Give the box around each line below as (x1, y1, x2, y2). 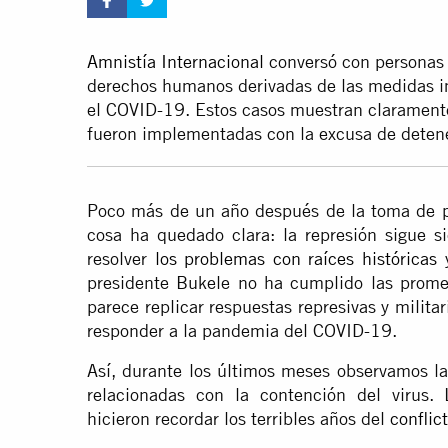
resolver (87, 248, 155, 270)
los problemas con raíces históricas (154, 248, 437, 270)
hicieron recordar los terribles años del (87, 408, 390, 430)
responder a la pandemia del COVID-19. (87, 320, 397, 342)
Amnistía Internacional (87, 51, 264, 73)
